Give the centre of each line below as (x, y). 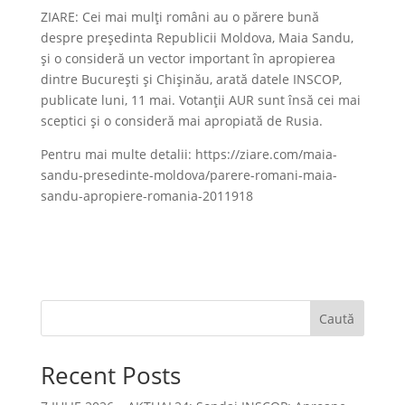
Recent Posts (110, 375)
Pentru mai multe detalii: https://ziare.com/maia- (188, 154)
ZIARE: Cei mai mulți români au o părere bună (179, 17)
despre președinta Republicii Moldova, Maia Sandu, (197, 38)
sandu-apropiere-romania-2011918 (146, 196)
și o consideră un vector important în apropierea (188, 58)
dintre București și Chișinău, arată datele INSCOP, (191, 79)
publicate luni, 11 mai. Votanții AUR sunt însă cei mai (200, 100)
